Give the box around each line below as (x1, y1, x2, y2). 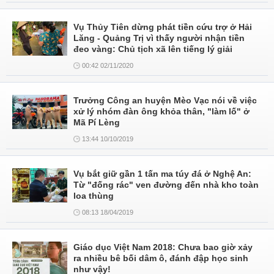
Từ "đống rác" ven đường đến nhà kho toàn (73, 180, 259, 190)
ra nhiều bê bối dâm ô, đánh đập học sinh (73, 253, 248, 263)
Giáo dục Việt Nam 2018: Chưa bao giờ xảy (73, 242, 253, 252)
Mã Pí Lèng (73, 117, 120, 127)
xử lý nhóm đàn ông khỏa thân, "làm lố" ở (73, 106, 250, 116)
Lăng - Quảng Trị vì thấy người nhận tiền (73, 33, 245, 43)
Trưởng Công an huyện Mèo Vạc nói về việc (73, 95, 257, 105)
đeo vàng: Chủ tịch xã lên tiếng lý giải (73, 44, 232, 54)
